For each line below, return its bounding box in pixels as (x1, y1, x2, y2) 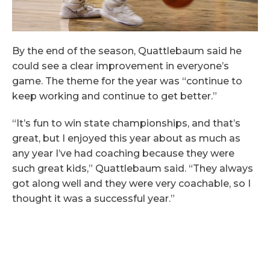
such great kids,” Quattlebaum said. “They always (12, 162, 253, 174)
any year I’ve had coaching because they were (12, 147, 234, 159)
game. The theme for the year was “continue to (12, 75, 242, 87)
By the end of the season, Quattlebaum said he (12, 45, 242, 57)
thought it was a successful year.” (12, 192, 175, 204)
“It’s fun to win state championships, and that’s (12, 117, 240, 129)
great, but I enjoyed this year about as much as (12, 132, 240, 144)
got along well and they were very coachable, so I (12, 177, 251, 189)
